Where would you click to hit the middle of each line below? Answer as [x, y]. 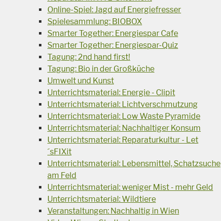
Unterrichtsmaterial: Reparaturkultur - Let [123, 140]
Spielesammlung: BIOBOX [95, 21]
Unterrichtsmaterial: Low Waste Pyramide [124, 116]
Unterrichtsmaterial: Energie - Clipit [111, 92]
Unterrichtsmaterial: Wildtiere [102, 199]
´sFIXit [59, 151]
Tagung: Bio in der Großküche [101, 69]
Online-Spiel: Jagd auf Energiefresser [114, 9]
